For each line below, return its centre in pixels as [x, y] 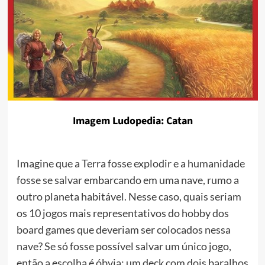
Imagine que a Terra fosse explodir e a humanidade [130, 164]
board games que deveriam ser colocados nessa [123, 230]
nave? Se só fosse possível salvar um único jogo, [124, 246]
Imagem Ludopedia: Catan [132, 121]
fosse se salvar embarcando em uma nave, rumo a [127, 180]
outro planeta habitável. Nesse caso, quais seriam [129, 197]
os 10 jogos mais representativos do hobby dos [122, 213]
